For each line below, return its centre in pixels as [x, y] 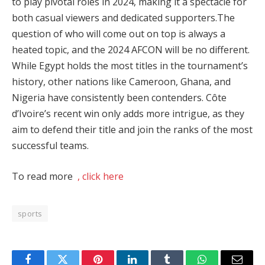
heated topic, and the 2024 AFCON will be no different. [131, 50]
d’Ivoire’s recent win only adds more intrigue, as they [128, 114]
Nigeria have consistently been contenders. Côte [119, 98]
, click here [101, 176]
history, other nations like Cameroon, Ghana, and [121, 82]
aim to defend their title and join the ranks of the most [132, 130]
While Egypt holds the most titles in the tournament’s [130, 66]
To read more [45, 176]
